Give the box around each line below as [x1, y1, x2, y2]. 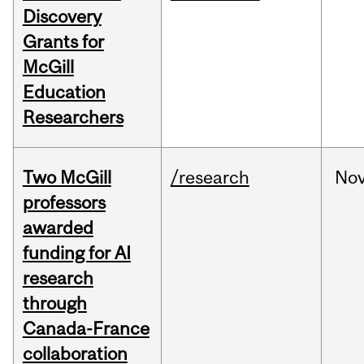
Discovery [22, 6, 102, 28]
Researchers [22, 106, 123, 128]
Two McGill [22, 167, 111, 188]
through [22, 292, 87, 314]
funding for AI [22, 242, 131, 264]
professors [22, 192, 106, 214]
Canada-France [22, 318, 149, 340]
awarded [22, 217, 93, 239]
